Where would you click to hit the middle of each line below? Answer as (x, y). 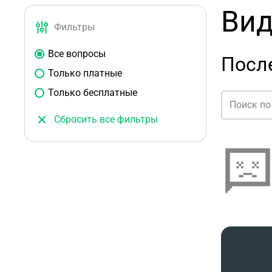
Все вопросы (77, 54)
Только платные (85, 73)
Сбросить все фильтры (106, 119)
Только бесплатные (93, 93)
